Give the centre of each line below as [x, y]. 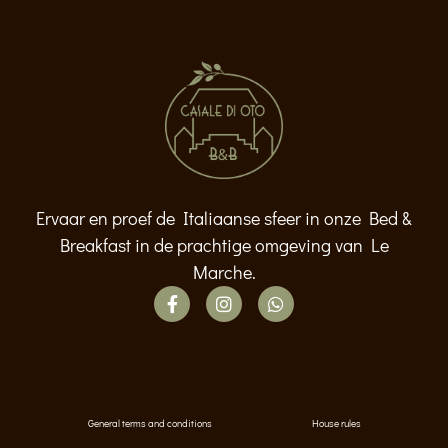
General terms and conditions [149, 424]
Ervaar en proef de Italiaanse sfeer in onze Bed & [224, 218]
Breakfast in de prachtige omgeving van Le [224, 245]
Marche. [224, 272]
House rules [336, 424]
